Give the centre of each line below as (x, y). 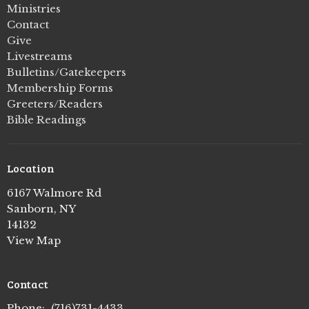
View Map (34, 240)
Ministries (34, 9)
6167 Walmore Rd (54, 192)
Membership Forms (60, 88)
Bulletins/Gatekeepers (67, 72)
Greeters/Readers (55, 104)
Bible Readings (47, 120)
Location (31, 168)
